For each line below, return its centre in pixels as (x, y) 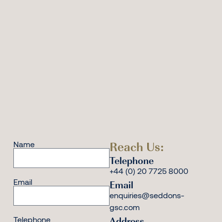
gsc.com (125, 207)
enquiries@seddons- (147, 195)
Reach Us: (137, 146)
